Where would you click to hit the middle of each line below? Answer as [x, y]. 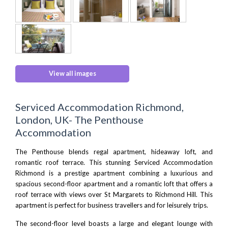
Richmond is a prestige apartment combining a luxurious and [114, 173]
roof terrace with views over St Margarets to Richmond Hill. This [114, 194]
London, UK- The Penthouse [79, 119]
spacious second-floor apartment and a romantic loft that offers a [114, 183]
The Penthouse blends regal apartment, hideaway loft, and [114, 151]
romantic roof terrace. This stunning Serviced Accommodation [114, 162]
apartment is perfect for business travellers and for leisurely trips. [112, 205]
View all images [72, 73]
